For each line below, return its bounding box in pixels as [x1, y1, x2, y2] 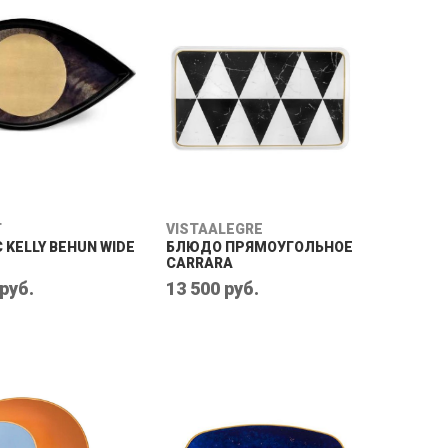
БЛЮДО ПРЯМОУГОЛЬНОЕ [166, 239, 353, 255]
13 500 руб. [166, 278, 259, 299]
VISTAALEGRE [166, 221, 263, 237]
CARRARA [166, 255, 233, 271]
